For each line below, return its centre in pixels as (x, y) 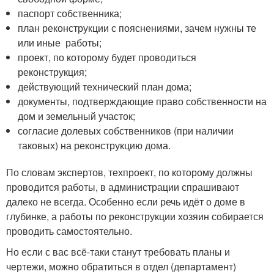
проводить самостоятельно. (70, 231)
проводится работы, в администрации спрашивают (123, 187)
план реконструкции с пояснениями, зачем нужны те (137, 28)
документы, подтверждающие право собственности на (143, 101)
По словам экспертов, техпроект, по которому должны (129, 172)
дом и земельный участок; (77, 116)
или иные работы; (60, 43)
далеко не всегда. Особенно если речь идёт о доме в (126, 202)
